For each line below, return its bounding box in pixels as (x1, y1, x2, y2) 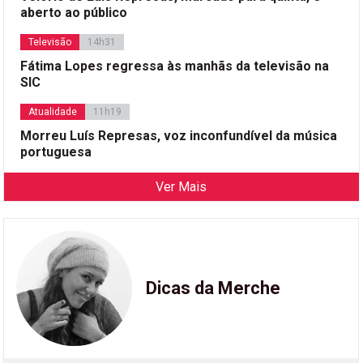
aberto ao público (20, 4, 128, 20)
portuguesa (20, 143, 92, 160)
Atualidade (28, 105, 78, 117)
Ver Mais (156, 178, 207, 194)
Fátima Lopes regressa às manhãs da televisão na (20, 58, 330, 74)
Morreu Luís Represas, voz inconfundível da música (20, 127, 338, 143)
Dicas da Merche (146, 278, 281, 298)
